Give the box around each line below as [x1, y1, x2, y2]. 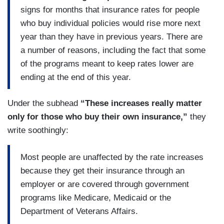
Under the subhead [7, 98, 78, 108]
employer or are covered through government [20, 179, 189, 189]
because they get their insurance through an [20, 165, 184, 175]
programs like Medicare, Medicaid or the [20, 192, 171, 202]
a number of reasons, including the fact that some [20, 45, 205, 55]
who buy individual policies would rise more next [20, 18, 200, 28]
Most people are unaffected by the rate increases [20, 152, 203, 162]
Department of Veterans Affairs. [20, 206, 138, 216]
